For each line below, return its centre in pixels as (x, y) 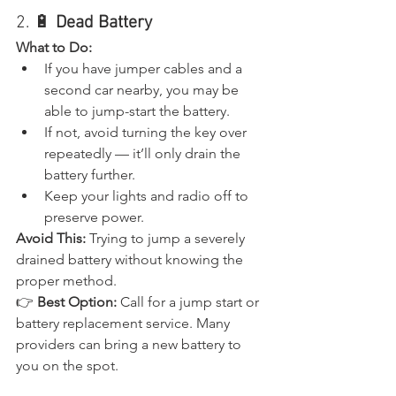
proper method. (66, 280)
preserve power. (94, 217)
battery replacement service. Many (125, 323)
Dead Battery (104, 23)
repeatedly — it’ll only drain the (144, 153)
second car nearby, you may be (143, 89)
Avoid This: (51, 238)
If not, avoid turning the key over (147, 132)
